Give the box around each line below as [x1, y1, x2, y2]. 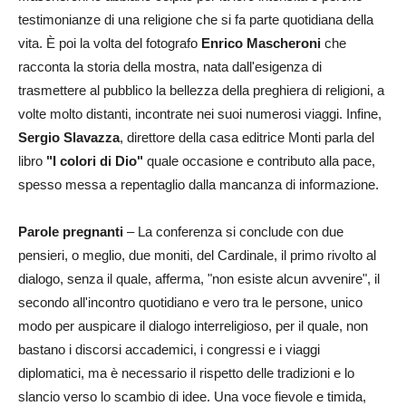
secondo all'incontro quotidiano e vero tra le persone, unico [18, 295, 362, 310]
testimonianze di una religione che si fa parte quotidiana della [18, 12, 373, 27]
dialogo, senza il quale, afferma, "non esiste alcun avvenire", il [18, 271, 380, 286]
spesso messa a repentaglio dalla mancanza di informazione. [18, 177, 379, 192]
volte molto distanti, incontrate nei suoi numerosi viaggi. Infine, [18, 106, 382, 121]
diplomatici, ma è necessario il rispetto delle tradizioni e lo [18, 365, 354, 381]
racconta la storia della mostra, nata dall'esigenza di [18, 59, 322, 74]
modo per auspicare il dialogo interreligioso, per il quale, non [18, 318, 368, 333]
